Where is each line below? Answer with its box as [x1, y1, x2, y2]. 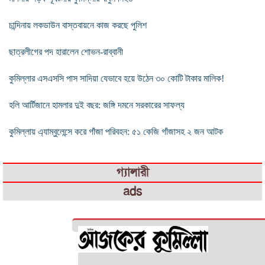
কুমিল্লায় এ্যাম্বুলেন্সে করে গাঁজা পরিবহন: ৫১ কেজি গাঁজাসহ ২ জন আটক [9, 126, 223, 137]
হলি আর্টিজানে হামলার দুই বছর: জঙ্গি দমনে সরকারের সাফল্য [9, 99, 185, 110]
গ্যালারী [116, 164, 149, 180]
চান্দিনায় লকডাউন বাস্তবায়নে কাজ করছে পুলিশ [9, 20, 147, 30]
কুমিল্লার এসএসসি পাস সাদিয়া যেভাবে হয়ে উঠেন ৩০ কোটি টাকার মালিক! [9, 73, 224, 83]
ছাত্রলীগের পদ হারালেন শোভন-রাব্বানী [9, 46, 123, 57]
